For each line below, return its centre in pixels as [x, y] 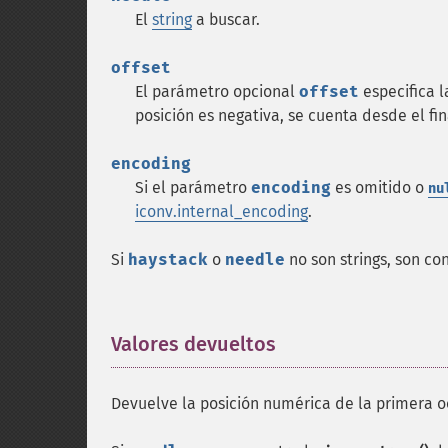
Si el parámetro [193, 187]
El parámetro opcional [217, 91]
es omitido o [379, 187]
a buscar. [226, 19]
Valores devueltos [193, 344]
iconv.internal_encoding [221, 211]
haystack [168, 259]
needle [255, 259]
